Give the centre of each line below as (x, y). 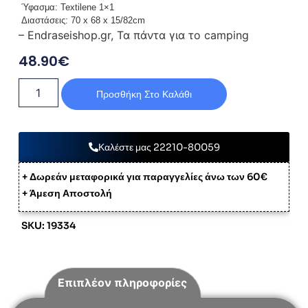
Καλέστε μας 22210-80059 (159, 147)
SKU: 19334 (48, 226)
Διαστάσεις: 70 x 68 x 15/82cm (81, 21)
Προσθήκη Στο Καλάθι (144, 94)
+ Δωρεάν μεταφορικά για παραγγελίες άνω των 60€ (144, 176)
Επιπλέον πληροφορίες (123, 282)
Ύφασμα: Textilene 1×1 (66, 8)
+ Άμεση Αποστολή (67, 193)
